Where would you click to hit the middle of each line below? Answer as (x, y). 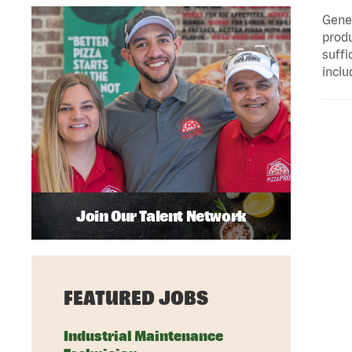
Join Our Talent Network (161, 216)
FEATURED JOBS (136, 298)
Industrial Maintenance (143, 336)
